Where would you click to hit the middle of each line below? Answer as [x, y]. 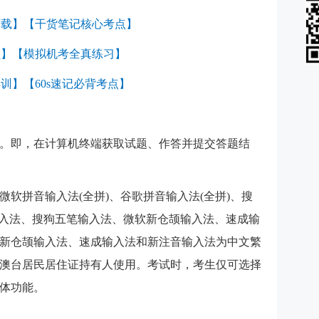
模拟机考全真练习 [69, 53]
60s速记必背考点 [77, 83]
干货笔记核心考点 [80, 23]
